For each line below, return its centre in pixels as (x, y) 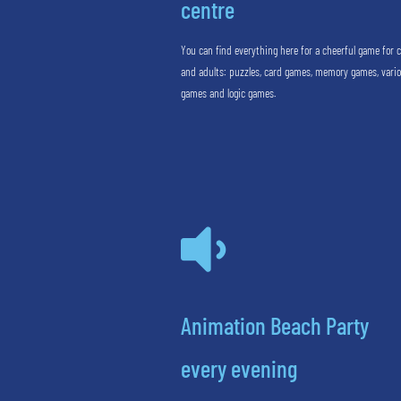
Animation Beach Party (274, 324)
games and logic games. (228, 94)
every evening (239, 367)
